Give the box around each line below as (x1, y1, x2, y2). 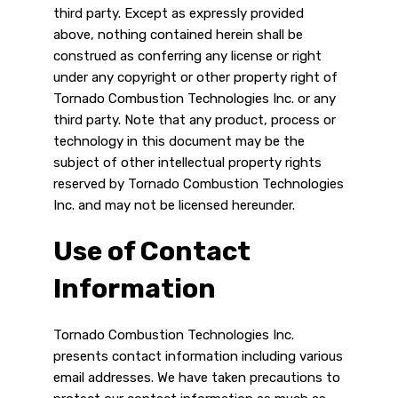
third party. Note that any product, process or (53, 112, 336, 129)
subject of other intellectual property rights (53, 155, 322, 171)
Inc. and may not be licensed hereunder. (53, 197, 295, 214)
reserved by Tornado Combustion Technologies (53, 176, 344, 193)
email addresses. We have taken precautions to (53, 369, 340, 386)
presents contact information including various (53, 347, 343, 364)
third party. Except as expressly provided (53, 5, 304, 22)
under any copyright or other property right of (53, 69, 338, 86)
